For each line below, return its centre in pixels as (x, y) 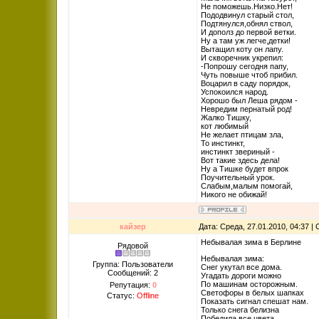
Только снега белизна (240, 310)
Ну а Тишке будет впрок (245, 169)
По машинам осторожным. (249, 284)
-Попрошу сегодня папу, (245, 66)
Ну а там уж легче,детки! (246, 41)
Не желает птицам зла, (242, 135)
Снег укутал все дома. (241, 267)
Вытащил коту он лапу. (242, 49)
